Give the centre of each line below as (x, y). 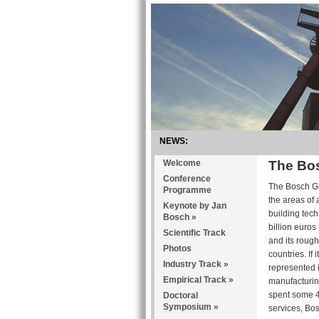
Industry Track (192, 264)
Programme (187, 190)
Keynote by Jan (195, 206)
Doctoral (181, 296)
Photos (177, 249)
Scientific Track (194, 233)
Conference (187, 179)
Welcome (182, 163)
